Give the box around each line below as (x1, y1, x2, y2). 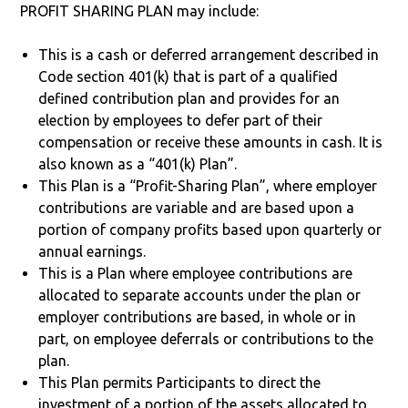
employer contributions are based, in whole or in (38, 308, 357, 325)
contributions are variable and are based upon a (38, 199, 355, 216)
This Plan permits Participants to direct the (38, 373, 321, 391)
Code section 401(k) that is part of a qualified (38, 67, 339, 85)
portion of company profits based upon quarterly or (38, 220, 382, 238)
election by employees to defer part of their (38, 111, 323, 128)
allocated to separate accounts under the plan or (38, 286, 362, 303)
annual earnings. (38, 242, 147, 260)
